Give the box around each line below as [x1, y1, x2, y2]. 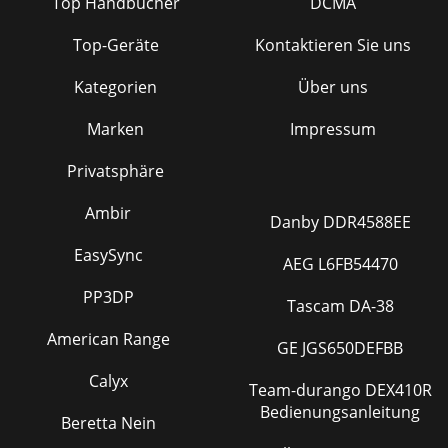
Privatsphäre [67, 160, 164, 182]
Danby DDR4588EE [269, 211, 411, 233]
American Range [46, 328, 170, 350]
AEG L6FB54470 [282, 253, 398, 275]
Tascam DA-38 [286, 295, 394, 317]
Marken [87, 118, 144, 140]
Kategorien [74, 76, 157, 98]
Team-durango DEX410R [248, 379, 365, 401]
